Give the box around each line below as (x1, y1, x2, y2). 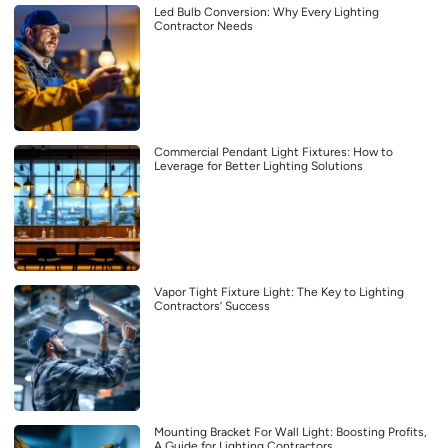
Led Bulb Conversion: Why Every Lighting (154, 4, 379, 19)
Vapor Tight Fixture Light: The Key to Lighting (154, 284, 404, 299)
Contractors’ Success (154, 298, 270, 313)
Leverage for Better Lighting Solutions (154, 158, 363, 173)
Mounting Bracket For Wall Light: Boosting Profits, (154, 424, 427, 439)
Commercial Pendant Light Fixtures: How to (154, 144, 393, 159)
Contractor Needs (154, 18, 253, 33)
